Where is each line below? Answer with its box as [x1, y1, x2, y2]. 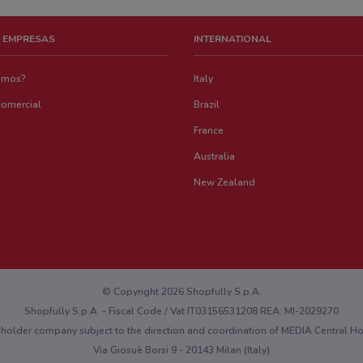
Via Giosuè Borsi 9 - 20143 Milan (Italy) [93, 343, 270, 357]
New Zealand [194, 175, 256, 189]
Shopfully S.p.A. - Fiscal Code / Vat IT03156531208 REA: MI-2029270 [24, 304, 339, 318]
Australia [194, 149, 236, 163]
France [194, 123, 224, 137]
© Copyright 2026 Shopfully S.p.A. [101, 284, 262, 298]
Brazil [194, 97, 220, 111]
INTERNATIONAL [194, 32, 272, 45]
